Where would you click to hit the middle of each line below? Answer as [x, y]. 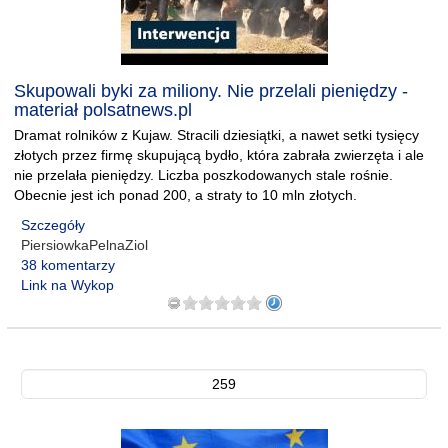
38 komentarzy [68, 265]
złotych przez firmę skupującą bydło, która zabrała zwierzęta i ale [219, 155]
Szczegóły [53, 225]
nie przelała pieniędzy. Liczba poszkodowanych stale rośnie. [203, 175]
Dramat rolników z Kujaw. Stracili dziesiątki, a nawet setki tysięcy [216, 135]
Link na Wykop [67, 285]
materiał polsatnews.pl [103, 110]
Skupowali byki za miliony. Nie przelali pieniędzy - [211, 91]
